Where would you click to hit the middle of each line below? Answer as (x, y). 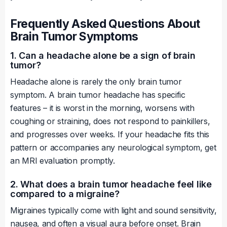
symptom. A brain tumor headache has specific (98, 95)
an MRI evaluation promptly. (63, 161)
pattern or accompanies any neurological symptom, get (113, 148)
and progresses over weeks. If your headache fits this (110, 135)
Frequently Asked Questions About (105, 24)
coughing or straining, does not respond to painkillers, (110, 121)
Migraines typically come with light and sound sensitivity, (113, 211)
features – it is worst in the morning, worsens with (102, 108)
